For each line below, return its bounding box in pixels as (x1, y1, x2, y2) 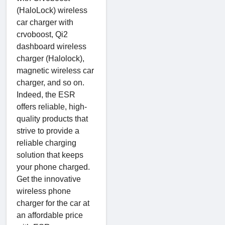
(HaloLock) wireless (17, 6, 87, 15)
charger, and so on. (17, 78, 84, 87)
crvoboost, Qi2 (17, 30, 68, 39)
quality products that (17, 114, 88, 123)
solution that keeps (17, 150, 83, 159)
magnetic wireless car (17, 66, 94, 75)
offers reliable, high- (17, 102, 87, 111)
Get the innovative (17, 174, 81, 183)
